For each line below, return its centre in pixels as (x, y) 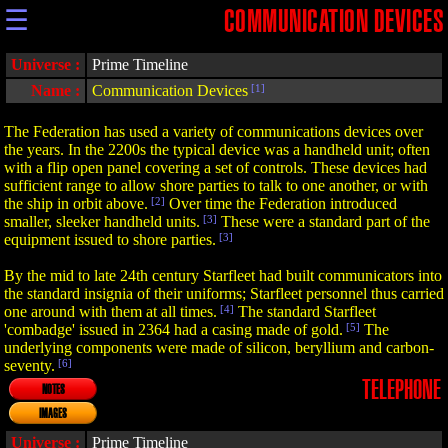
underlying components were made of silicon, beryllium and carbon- (219, 347)
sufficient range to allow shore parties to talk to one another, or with (216, 185)
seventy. (29, 365)
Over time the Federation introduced (283, 203)
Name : (55, 90)
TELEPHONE (401, 390)
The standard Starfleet (305, 311)
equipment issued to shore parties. (110, 239)
